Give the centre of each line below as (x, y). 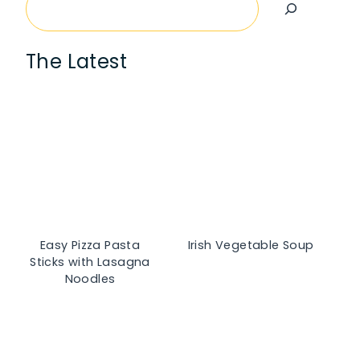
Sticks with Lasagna (90, 262)
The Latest (76, 62)
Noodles (90, 279)
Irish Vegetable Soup (251, 245)
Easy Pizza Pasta (90, 245)
